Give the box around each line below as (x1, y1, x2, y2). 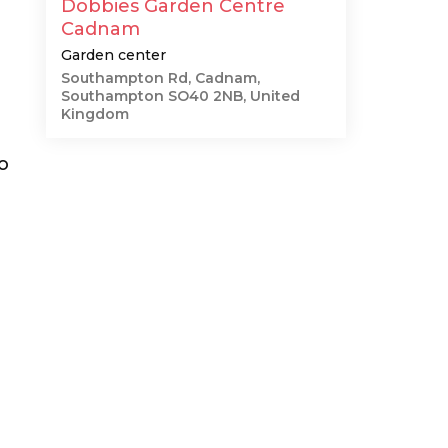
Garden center (61, 46, 166, 64)
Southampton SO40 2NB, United (61, 87, 300, 105)
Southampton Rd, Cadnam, (61, 69, 260, 87)
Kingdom (61, 105, 129, 123)
